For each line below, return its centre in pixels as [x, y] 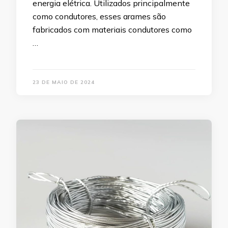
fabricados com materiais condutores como [112, 29]
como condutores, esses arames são [99, 16]
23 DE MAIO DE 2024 [64, 82]
